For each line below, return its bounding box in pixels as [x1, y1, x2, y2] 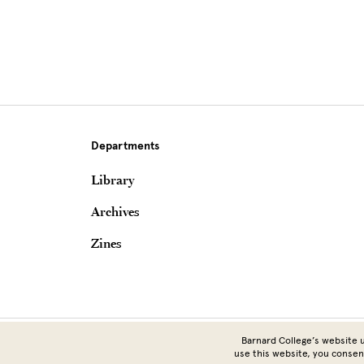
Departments [91, 139, 159, 154]
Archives [91, 203, 139, 220]
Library [91, 171, 134, 188]
